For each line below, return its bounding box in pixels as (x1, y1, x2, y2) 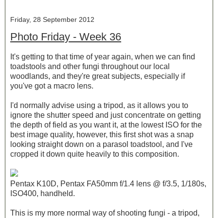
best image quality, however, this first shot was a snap (10, 130, 194, 139)
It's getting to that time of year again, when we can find (10, 53, 195, 61)
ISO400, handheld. (10, 189, 75, 198)
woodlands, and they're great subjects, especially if (10, 72, 185, 81)
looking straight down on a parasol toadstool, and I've (10, 140, 193, 149)
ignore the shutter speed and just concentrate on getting (10, 111, 201, 120)
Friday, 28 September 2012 (10, 15, 94, 23)
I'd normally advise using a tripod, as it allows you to (10, 101, 188, 110)
